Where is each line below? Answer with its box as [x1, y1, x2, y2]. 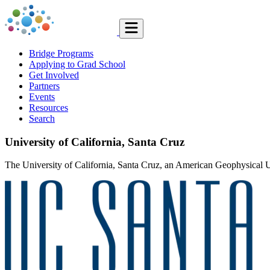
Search [29, 113, 55, 124]
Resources [29, 102, 68, 113]
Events [29, 92, 55, 102]
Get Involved [29, 70, 79, 80]
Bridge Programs [29, 48, 93, 58]
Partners [29, 81, 60, 91]
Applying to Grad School [29, 59, 125, 69]
